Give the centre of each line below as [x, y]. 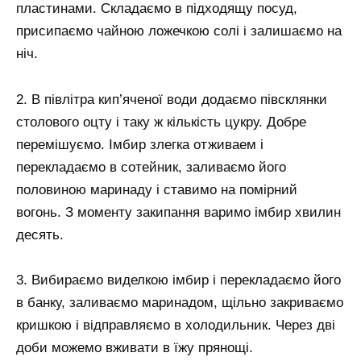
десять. [40, 234]
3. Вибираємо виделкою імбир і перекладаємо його [178, 280]
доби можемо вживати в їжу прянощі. [135, 348]
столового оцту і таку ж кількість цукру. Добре [161, 122]
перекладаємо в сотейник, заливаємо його [151, 167]
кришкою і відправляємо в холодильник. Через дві [176, 326]
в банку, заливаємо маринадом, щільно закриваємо [180, 303]
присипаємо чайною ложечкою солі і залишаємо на [179, 31]
